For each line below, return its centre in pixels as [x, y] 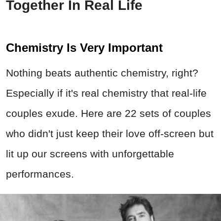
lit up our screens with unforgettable [90, 153]
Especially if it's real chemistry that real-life [106, 93]
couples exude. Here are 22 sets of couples [109, 113]
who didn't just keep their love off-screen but [110, 133]
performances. [40, 174]
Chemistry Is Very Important [84, 47]
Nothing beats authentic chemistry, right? [102, 73]
